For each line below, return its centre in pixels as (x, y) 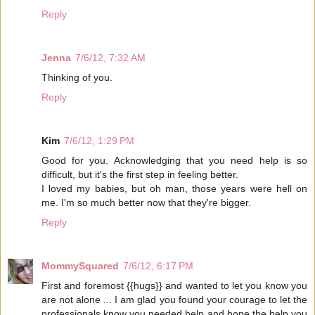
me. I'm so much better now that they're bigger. (146, 203)
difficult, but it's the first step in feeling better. (140, 175)
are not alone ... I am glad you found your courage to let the (174, 300)
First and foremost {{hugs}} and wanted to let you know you (174, 286)
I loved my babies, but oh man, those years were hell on (174, 189)
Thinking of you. (77, 78)
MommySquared (80, 266)
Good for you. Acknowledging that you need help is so (174, 161)
